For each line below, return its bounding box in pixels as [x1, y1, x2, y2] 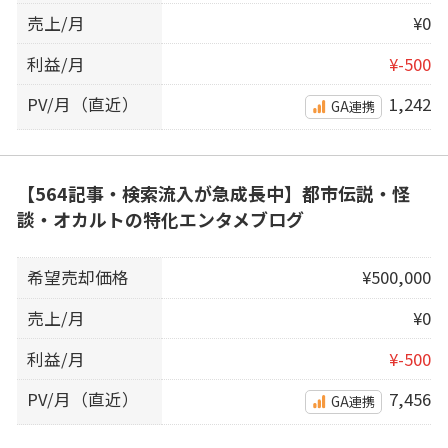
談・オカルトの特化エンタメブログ [16, 206, 304, 233]
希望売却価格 [27, 265, 130, 290]
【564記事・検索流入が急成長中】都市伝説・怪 [16, 180, 410, 207]
